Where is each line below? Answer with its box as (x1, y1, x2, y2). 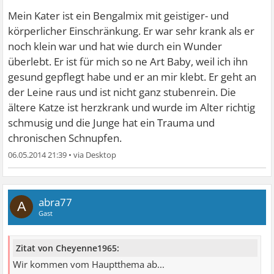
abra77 (39, 195, 73, 210)
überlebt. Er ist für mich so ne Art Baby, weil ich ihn (8, 54, 248, 69)
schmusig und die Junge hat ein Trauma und (8, 116, 215, 130)
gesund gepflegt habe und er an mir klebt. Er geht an (8, 70, 257, 84)
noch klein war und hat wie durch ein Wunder (8, 39, 223, 54)
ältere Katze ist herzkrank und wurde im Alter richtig (8, 100, 256, 115)
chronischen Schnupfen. (8, 131, 122, 146)
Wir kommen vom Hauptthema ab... (13, 257, 165, 271)
